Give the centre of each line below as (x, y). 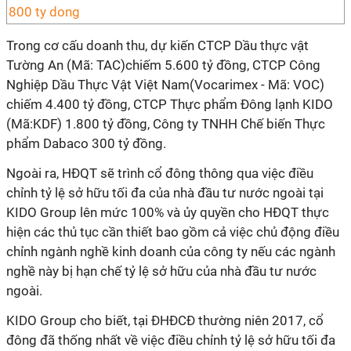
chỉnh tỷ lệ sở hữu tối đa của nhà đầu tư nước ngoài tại (165, 193)
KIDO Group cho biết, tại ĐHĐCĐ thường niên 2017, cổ (165, 320)
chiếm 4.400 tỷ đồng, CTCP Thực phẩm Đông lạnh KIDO (170, 104)
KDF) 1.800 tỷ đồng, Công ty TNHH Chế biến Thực (179, 124)
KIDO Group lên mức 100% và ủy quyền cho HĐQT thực (168, 212)
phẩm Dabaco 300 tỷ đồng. (86, 143)
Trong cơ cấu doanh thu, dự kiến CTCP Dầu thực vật (157, 45)
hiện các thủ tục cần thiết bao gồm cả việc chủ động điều (173, 232)
